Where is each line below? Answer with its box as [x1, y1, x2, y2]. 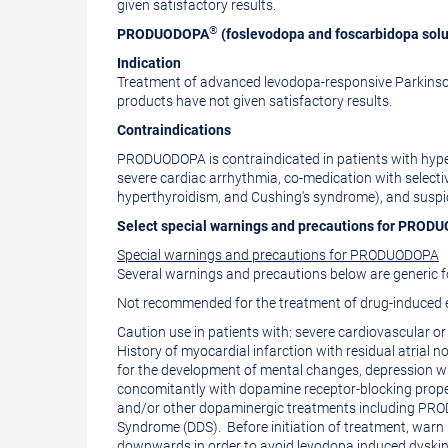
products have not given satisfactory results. [117, 93, 392, 109]
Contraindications [117, 122, 231, 138]
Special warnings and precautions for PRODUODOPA [117, 247, 439, 263]
